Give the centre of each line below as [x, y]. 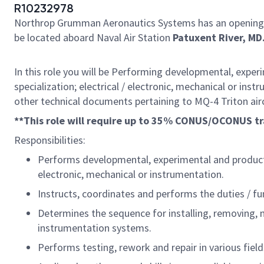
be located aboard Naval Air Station [93, 37]
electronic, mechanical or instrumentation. [131, 174]
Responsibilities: [51, 140]
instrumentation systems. [95, 228]
